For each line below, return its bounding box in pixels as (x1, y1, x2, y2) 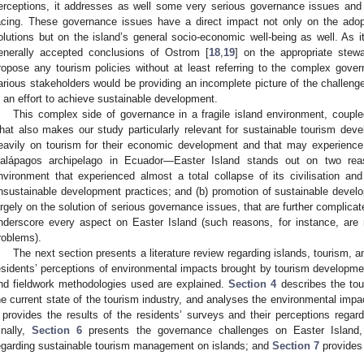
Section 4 (228, 277, 277, 290)
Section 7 (272, 339, 319, 352)
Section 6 (32, 323, 83, 336)
